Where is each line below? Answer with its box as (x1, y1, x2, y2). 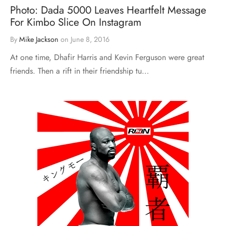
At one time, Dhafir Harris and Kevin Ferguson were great (10, 51, 204, 64)
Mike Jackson (19, 34, 59, 45)
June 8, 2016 (71, 34, 109, 45)
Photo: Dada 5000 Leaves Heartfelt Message (10, 3, 206, 18)
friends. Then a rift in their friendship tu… (10, 65, 149, 77)
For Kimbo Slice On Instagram (10, 15, 141, 30)
